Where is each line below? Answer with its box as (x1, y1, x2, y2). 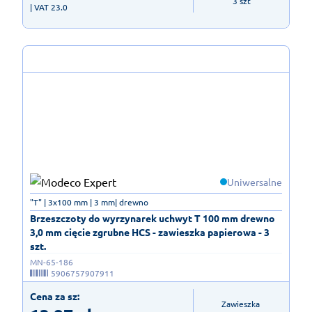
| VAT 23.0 (30, 1, 68, 13)
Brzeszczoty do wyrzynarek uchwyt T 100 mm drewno (30, 211, 275, 224)
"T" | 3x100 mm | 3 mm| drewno (30, 196, 148, 208)
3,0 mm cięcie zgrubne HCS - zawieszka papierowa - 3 (30, 225, 270, 238)
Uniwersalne (227, 175, 282, 188)
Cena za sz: (30, 289, 79, 302)
